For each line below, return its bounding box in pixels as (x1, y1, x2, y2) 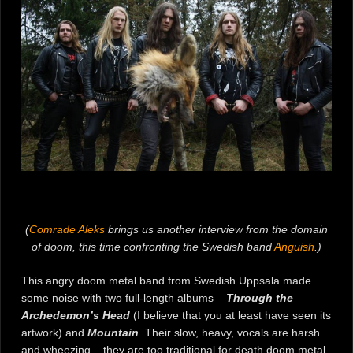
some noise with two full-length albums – (21, 292, 226, 305)
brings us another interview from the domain (105, 223, 328, 236)
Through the (226, 292, 293, 305)
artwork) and (21, 326, 87, 340)
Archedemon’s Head (21, 309, 130, 322)
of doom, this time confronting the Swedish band (32, 240, 274, 254)
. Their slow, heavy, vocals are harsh (139, 326, 320, 340)
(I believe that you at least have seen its (130, 309, 331, 322)
